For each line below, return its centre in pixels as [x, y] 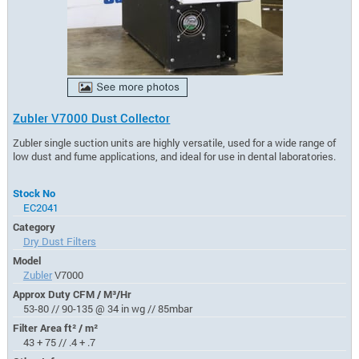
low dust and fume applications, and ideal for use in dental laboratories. [175, 156]
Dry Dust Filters [59, 241]
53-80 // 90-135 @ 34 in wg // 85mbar [107, 308]
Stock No [34, 193]
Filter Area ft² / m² [56, 327]
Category [34, 226]
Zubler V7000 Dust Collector [92, 118]
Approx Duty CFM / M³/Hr [73, 294]
